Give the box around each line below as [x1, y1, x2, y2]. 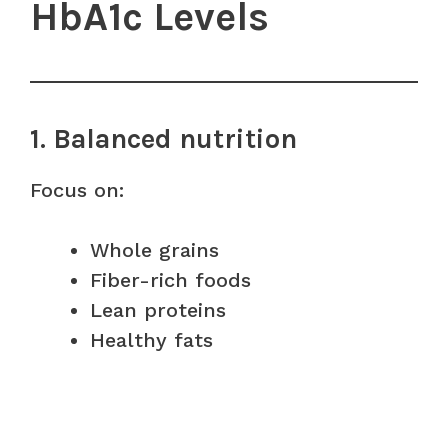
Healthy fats [90, 327, 213, 352]
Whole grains [90, 237, 219, 262]
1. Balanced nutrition [30, 122, 297, 155]
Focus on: [30, 177, 124, 202]
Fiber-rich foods [90, 267, 251, 292]
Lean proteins [90, 297, 226, 322]
